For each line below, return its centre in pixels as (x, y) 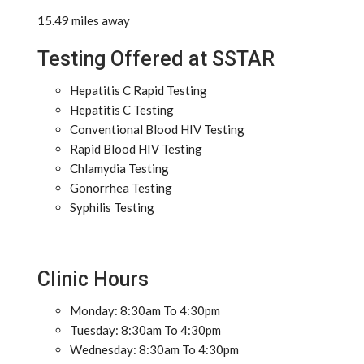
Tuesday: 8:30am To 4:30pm (145, 330)
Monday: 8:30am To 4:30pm (145, 310)
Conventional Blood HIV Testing (157, 129)
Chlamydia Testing (119, 168)
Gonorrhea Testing (121, 188)
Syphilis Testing (112, 207)
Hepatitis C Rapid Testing (139, 90)
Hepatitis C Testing (122, 110)
